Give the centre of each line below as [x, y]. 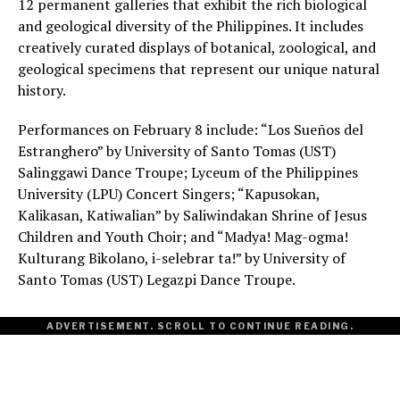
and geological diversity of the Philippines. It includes [191, 26]
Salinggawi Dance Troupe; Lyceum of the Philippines [188, 173]
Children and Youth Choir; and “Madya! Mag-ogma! [183, 237]
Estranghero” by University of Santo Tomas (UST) [177, 151]
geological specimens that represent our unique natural [199, 69]
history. [43, 91]
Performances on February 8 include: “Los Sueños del [191, 130]
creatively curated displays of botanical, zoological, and [197, 48]
